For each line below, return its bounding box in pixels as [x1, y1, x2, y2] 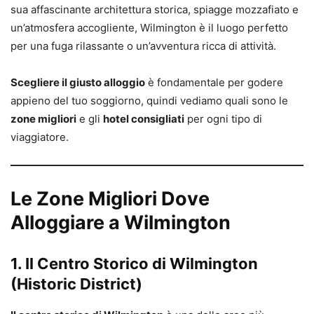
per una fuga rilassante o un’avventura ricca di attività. [11, 39, 276, 53]
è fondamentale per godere [145, 76, 283, 90]
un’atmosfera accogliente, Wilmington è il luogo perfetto [11, 21, 288, 35]
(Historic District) [11, 275, 142, 294]
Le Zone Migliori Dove [11, 187, 210, 211]
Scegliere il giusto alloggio [11, 76, 145, 90]
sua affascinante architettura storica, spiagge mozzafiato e [11, 3, 299, 17]
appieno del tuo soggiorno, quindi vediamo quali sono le [11, 94, 288, 108]
